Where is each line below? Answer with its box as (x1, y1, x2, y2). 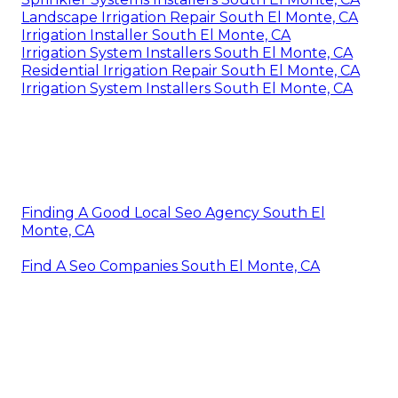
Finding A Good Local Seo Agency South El (21, 203, 325, 221)
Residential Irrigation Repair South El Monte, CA (21, 61, 360, 79)
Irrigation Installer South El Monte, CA (21, 26, 291, 44)
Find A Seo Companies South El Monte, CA (21, 257, 320, 275)
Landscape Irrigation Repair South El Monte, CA (21, 8, 358, 26)
